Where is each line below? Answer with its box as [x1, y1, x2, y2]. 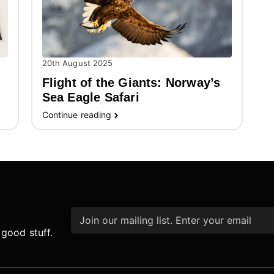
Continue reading [42, 109, 112, 120]
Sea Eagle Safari [42, 91, 139, 105]
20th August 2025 [42, 58, 113, 68]
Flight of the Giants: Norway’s [42, 76, 221, 90]
